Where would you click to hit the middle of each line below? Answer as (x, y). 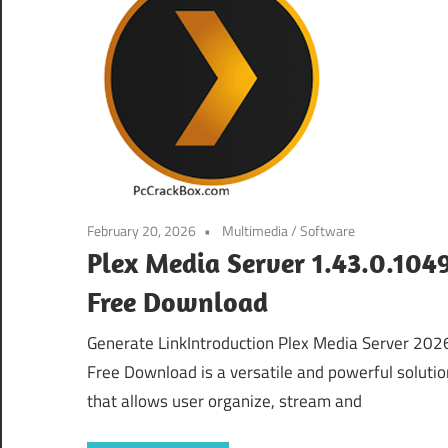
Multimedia (255, 230)
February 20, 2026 (141, 230)
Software (327, 230)
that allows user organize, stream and (224, 401)
